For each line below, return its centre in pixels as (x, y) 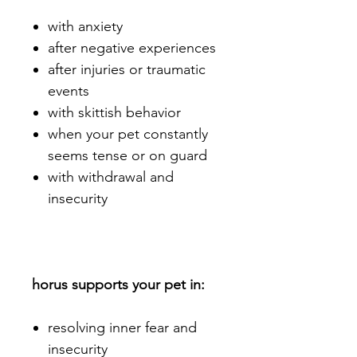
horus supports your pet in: (118, 285)
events (69, 91)
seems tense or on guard (127, 156)
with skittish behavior (114, 113)
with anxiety (85, 27)
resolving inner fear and (122, 328)
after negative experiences (132, 48)
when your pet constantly (128, 134)
